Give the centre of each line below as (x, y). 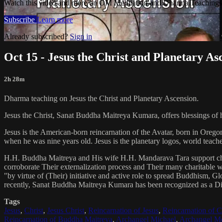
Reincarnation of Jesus (123, 210)
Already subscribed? (37, 36)
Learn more (55, 19)
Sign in (81, 36)
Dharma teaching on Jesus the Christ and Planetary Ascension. (101, 98)
